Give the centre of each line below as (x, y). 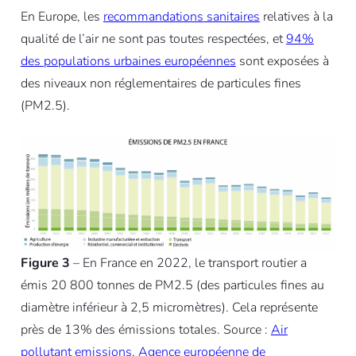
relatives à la (296, 17)
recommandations (153, 17)
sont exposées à (282, 62)
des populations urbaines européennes (128, 62)
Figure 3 (45, 263)
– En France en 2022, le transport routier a (188, 263)
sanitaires (231, 17)
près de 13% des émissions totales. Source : (145, 329)
